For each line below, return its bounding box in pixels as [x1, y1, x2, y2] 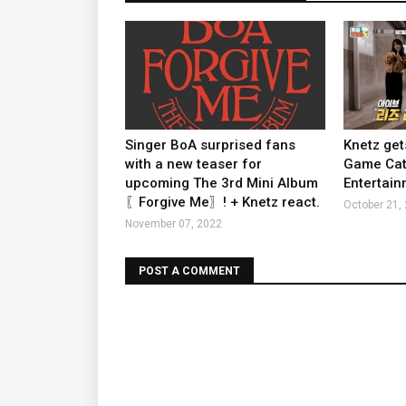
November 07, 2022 [125, 217, 222, 230]
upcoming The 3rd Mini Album [125, 175, 318, 191]
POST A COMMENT [139, 265, 240, 277]
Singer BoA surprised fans [125, 137, 295, 153]
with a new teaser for [125, 156, 262, 172]
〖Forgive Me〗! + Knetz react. [125, 194, 320, 210]
